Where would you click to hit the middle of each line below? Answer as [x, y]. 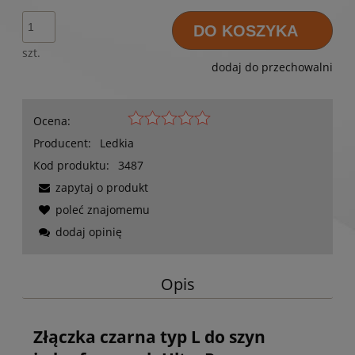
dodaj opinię [89, 232]
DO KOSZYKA [246, 31]
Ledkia [117, 143]
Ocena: [52, 121]
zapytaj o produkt [102, 188]
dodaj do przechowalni [272, 67]
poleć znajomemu [103, 210]
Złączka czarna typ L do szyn [149, 337]
